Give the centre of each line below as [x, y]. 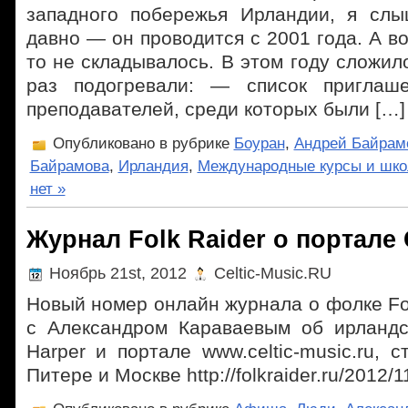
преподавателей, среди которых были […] [215, 109]
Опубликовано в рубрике [141, 143]
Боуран [259, 143]
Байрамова [69, 166]
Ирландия [153, 166]
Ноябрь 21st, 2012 [117, 273]
